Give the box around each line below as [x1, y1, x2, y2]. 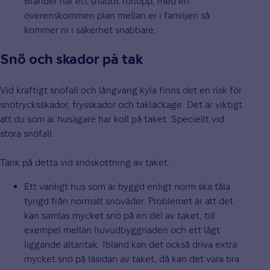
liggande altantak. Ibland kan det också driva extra [24, 238, 237, 250]
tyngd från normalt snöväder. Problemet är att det [24, 195, 233, 207]
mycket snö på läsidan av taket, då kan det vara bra [24, 253, 239, 265]
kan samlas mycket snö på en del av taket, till [24, 209, 215, 221]
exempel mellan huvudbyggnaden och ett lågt [24, 224, 220, 236]
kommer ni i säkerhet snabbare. [24, 24, 156, 36]
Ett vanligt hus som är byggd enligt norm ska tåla [24, 180, 230, 192]
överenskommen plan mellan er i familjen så [24, 9, 210, 21]
